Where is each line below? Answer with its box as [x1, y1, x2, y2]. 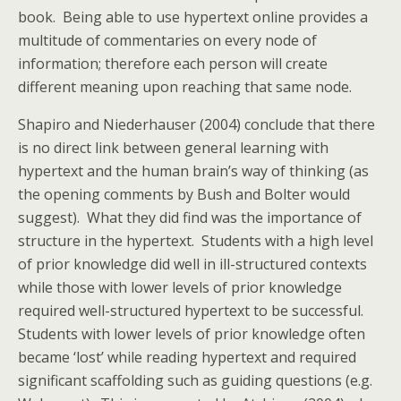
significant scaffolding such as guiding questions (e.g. [18, 371, 372, 390]
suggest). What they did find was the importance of [18, 208, 362, 227]
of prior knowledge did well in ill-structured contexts [18, 254, 367, 274]
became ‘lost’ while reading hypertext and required [18, 347, 356, 367]
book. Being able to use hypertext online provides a [18, 7, 368, 27]
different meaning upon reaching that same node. [18, 77, 352, 97]
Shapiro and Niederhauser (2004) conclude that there [18, 115, 375, 134]
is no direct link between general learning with [18, 138, 328, 158]
